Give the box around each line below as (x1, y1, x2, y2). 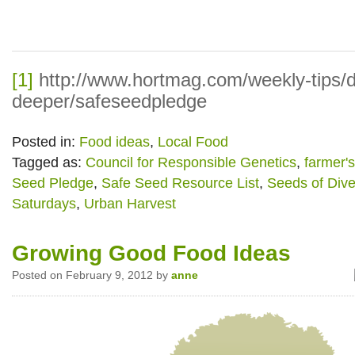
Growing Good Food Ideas (12, 241, 291, 266)
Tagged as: (12, 155, 86, 171)
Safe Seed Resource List (101, 175, 259, 192)
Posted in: (12, 134, 79, 151)
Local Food (158, 134, 228, 151)
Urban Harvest (84, 196, 176, 212)
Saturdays (12, 196, 76, 212)
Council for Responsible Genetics (86, 155, 296, 171)
